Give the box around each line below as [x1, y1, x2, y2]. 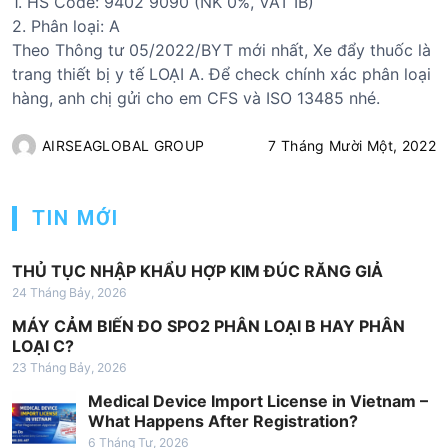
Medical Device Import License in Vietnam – [88, 390, 428, 411]
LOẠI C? [12, 335, 74, 356]
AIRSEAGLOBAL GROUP [42, 137, 205, 154]
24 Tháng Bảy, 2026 [12, 284, 127, 300]
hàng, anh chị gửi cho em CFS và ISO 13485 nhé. [12, 87, 380, 108]
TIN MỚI [32, 205, 119, 230]
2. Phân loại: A [12, 15, 120, 36]
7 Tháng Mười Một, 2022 [268, 137, 436, 154]
